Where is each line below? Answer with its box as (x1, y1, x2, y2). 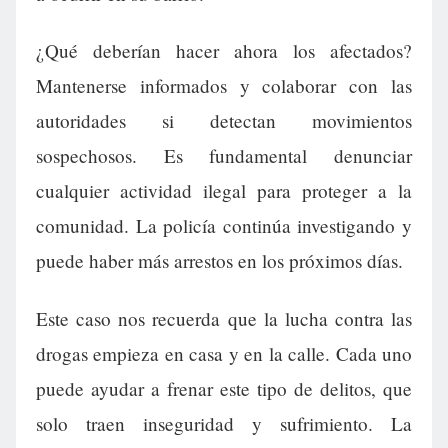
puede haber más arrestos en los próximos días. (36, 248, 403, 274)
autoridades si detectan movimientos (36, 108, 412, 134)
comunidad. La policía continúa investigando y (36, 213, 412, 239)
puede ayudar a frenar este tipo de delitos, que (36, 375, 412, 401)
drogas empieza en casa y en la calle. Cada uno (36, 340, 412, 366)
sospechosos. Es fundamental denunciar (36, 143, 412, 169)
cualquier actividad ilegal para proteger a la (36, 178, 412, 204)
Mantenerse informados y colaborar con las (36, 73, 412, 99)
